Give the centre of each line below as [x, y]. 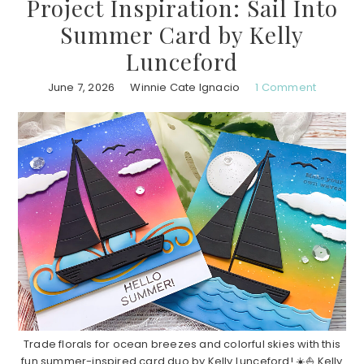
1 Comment [286, 88]
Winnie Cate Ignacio [185, 88]
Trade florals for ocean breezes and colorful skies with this [182, 344]
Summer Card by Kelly [182, 35]
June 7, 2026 [81, 88]
